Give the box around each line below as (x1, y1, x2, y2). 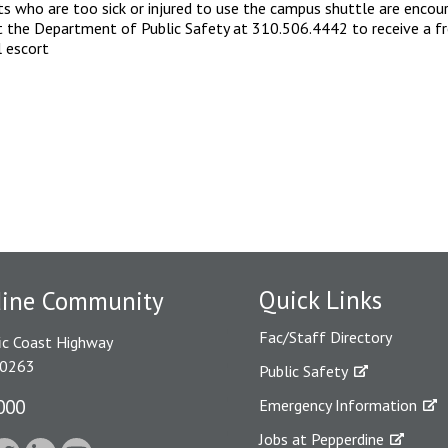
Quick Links (259, 283, 382, 316)
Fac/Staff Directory (259, 326, 392, 347)
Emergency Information (259, 394, 417, 415)
